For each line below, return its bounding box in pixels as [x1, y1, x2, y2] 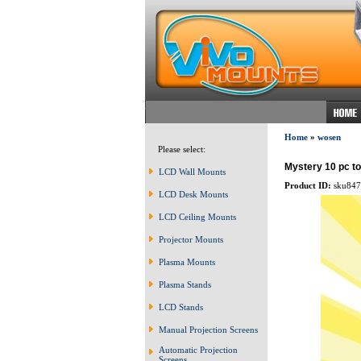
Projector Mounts [159, 234, 223, 244]
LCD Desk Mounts [159, 189, 228, 199]
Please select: [151, 144, 205, 154]
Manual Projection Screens [159, 325, 258, 334]
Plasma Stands [159, 280, 211, 289]
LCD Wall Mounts [159, 167, 226, 176]
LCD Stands [159, 302, 203, 312]
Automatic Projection [159, 345, 238, 355]
